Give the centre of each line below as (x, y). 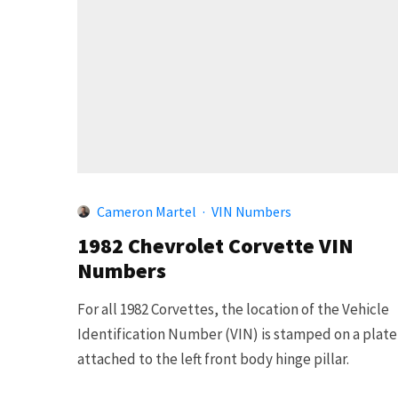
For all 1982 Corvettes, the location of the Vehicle (233, 309)
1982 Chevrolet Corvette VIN (215, 245)
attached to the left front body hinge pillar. (213, 358)
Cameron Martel (147, 211)
